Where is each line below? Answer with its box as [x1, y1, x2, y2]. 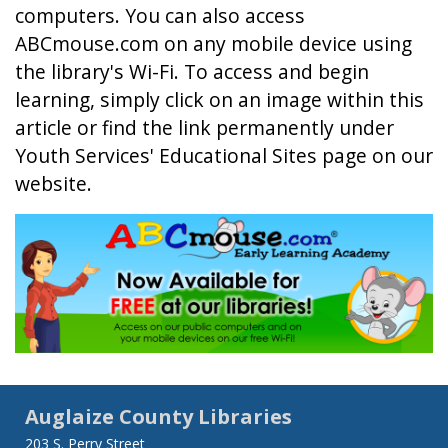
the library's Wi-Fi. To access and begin [15, 57, 369, 85]
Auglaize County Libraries [25, 402, 292, 430]
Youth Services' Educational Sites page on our [15, 141, 433, 169]
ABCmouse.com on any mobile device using [15, 29, 412, 57]
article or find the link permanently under [15, 113, 394, 141]
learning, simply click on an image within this [15, 85, 424, 113]
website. [15, 169, 97, 197]
